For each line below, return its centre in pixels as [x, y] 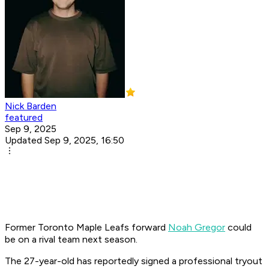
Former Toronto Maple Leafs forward [86, 228]
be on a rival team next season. [71, 240]
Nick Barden [31, 106]
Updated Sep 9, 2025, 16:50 [65, 141]
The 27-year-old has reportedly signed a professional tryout [134, 261]
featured [24, 118]
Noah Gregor [197, 228]
